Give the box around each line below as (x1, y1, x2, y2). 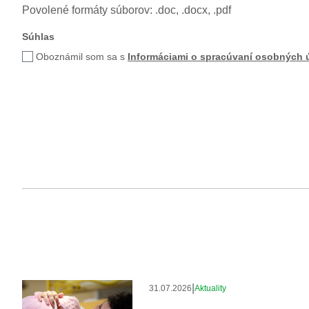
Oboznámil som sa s (36, 50, 128, 62)
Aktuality (195, 283, 226, 293)
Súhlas (22, 31, 54, 42)
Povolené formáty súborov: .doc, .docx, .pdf (22, 4, 231, 16)
